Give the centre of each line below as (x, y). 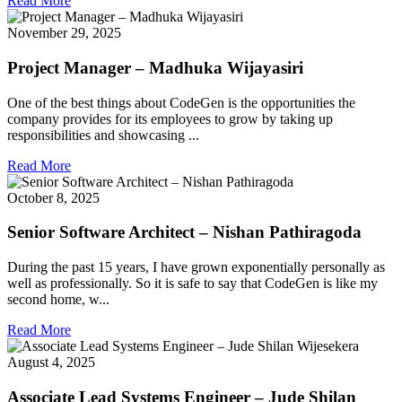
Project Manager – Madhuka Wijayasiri (155, 68)
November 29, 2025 (64, 33)
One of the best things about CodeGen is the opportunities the (181, 102)
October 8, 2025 (53, 197)
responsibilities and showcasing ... (103, 135)
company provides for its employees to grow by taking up (170, 118)
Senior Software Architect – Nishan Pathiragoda (184, 232)
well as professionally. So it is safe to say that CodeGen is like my (192, 284)
